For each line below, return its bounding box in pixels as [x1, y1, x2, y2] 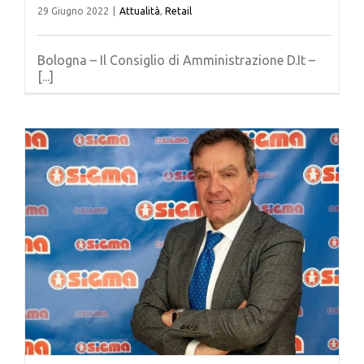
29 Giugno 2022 [37, 5, 109, 16]
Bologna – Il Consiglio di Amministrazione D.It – [37, 52, 315, 67]
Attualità [119, 5, 160, 16]
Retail [165, 5, 192, 16]
